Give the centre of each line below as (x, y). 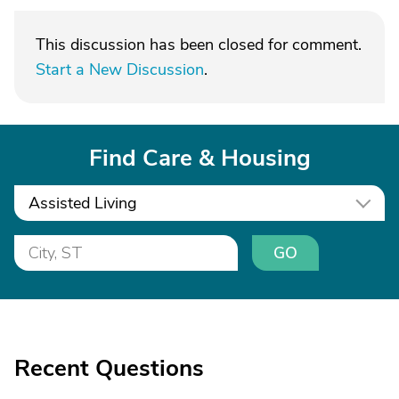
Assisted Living (83, 203)
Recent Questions (109, 368)
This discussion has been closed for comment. (199, 45)
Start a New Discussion (120, 69)
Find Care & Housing (199, 158)
